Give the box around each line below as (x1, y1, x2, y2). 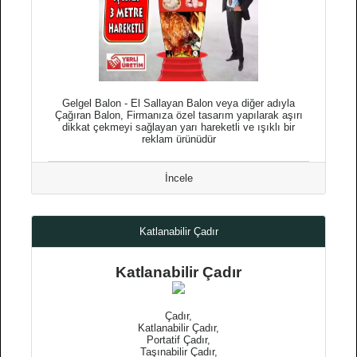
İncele (164, 172, 193, 184)
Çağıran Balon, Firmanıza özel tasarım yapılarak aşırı (54, 109, 303, 121)
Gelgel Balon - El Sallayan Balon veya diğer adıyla (62, 97, 295, 109)
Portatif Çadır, (147, 334, 210, 346)
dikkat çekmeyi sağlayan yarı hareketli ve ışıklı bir (62, 121, 295, 133)
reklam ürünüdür (141, 133, 216, 145)
